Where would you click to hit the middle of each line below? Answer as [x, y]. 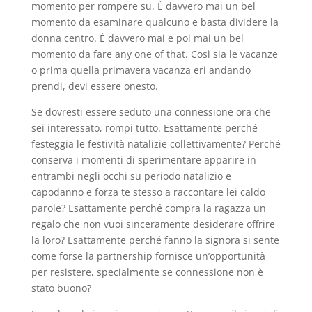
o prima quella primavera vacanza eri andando [141, 70]
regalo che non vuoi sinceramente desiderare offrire [153, 224]
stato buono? [61, 288]
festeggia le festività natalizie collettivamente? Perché [156, 144]
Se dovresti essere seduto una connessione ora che [151, 112]
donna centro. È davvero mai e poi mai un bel [137, 38]
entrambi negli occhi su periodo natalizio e [131, 176]
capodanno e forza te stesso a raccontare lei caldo [148, 192]
